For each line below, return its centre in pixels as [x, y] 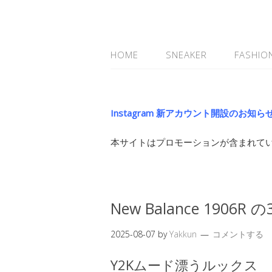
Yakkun [183, 234]
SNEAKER [186, 55]
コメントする [238, 234]
